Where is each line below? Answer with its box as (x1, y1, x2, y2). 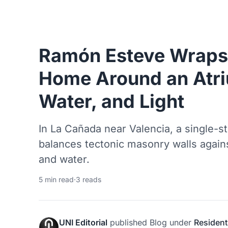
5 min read (39, 175, 74, 184)
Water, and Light (39, 90, 184, 113)
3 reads (76, 175, 101, 184)
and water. (39, 153, 90, 166)
